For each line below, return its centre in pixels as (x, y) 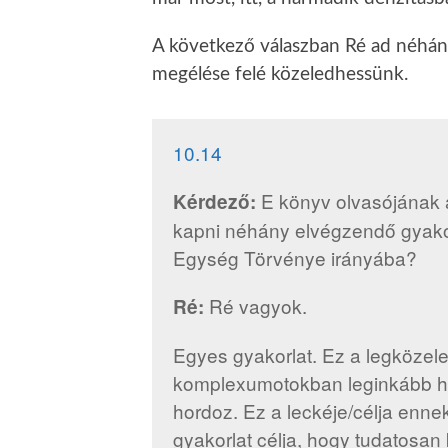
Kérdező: (214, 202)
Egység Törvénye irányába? (294, 258)
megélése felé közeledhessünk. (280, 74)
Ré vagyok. (255, 306)
